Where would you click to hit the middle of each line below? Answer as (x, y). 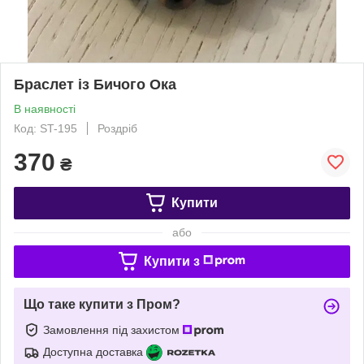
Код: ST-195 (45, 128)
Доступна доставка (93, 351)
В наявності (45, 108)
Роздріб (117, 128)
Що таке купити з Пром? (102, 304)
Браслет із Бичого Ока (95, 84)
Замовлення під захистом (113, 329)
